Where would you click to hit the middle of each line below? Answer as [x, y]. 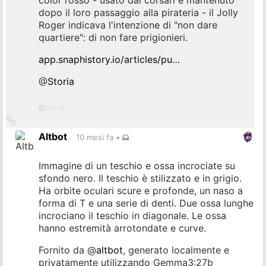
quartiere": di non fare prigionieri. [113, 38]
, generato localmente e [176, 250]
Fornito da [63, 250]
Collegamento [42, 120]
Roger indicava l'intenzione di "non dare [128, 25]
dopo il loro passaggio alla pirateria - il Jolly [138, 13]
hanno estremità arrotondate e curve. [122, 228]
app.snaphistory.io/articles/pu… [109, 60]
